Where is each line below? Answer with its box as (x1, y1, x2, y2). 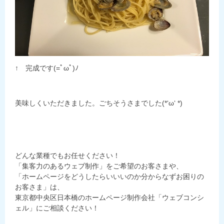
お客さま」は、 (15, 183, 64, 191)
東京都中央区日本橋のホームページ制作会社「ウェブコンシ (15, 193, 204, 202)
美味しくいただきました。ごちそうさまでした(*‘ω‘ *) (15, 99, 182, 107)
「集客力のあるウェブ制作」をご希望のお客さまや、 (15, 162, 183, 170)
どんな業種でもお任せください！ (15, 151, 120, 160)
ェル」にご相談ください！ (15, 204, 99, 212)
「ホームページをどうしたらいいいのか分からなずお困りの (15, 172, 204, 181)
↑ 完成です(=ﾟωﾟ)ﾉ (15, 64, 78, 72)
